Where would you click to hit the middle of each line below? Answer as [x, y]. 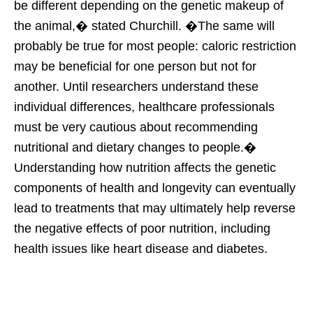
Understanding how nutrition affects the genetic [145, 168]
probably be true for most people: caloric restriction [155, 46]
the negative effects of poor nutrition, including [142, 229]
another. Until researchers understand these [136, 87]
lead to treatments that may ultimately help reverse [155, 209]
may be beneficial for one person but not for [135, 67]
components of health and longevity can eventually [155, 188]
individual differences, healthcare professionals [144, 107]
